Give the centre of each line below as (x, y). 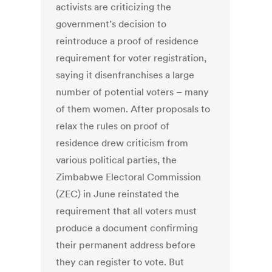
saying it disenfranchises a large (125, 75)
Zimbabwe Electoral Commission (129, 177)
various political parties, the (117, 160)
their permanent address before (126, 245)
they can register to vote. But (120, 262)
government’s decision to (111, 24)
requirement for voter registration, (131, 58)
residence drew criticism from (122, 143)
